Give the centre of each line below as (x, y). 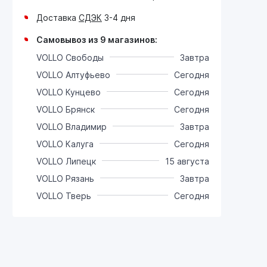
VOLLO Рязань (65, 178)
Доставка (58, 17)
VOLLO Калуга (65, 144)
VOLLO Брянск (66, 109)
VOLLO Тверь (64, 195)
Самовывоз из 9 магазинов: (97, 39)
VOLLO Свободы (70, 57)
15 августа (187, 161)
